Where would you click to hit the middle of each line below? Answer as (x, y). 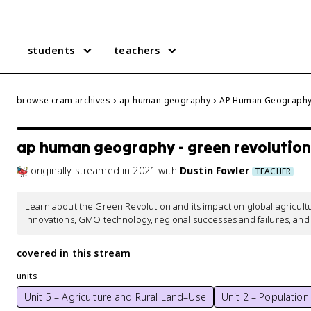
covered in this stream (74, 253)
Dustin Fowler (214, 170)
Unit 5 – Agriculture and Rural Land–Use (115, 297)
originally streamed (76, 170)
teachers (137, 50)
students (51, 50)
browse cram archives (64, 100)
